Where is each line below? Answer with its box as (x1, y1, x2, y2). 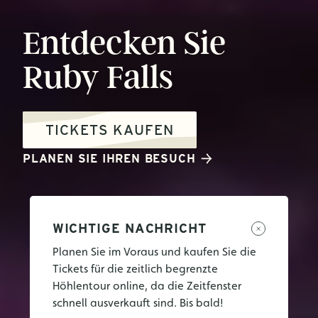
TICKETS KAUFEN (45, 121, 174, 138)
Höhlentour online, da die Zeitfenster (52, 279, 241, 292)
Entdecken (23, 23, 177, 62)
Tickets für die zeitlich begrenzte (52, 262, 218, 275)
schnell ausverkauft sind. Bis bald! (52, 296, 223, 309)
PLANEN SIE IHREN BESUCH (23, 152, 196, 165)
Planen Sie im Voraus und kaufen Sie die (52, 245, 256, 258)
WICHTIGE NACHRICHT (52, 221, 207, 236)
